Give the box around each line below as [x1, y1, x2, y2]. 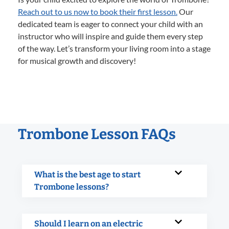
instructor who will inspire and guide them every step [18, 31, 203, 41]
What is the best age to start [34, 169, 141, 179]
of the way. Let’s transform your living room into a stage [18, 43, 211, 53]
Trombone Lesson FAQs [18, 125, 176, 143]
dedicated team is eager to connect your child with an [18, 18, 203, 29]
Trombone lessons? [34, 181, 109, 192]
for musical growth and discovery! [18, 55, 136, 65]
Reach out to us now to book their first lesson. [18, 6, 177, 16]
